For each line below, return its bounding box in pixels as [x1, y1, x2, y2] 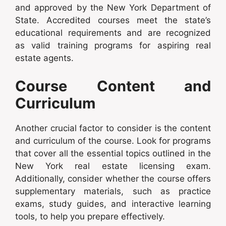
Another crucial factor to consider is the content [15, 123, 211, 133]
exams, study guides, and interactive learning [15, 198, 211, 209]
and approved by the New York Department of [15, 3, 211, 13]
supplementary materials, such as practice [15, 186, 211, 196]
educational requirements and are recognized [15, 28, 211, 38]
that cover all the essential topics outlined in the [15, 148, 211, 158]
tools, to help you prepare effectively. [15, 211, 165, 221]
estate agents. [15, 53, 74, 64]
